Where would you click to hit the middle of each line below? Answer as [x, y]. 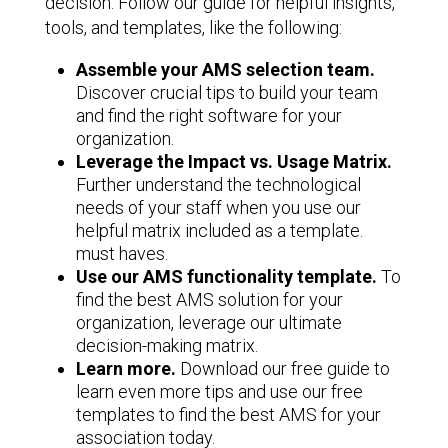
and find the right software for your [209, 115]
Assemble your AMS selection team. [226, 69]
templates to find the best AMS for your [229, 414]
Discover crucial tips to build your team [227, 92]
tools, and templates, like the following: [193, 27]
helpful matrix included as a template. [220, 230]
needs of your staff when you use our [219, 207]
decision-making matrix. [167, 345]
